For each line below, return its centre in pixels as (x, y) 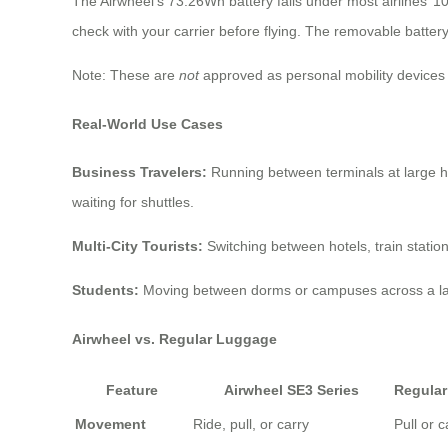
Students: (105, 290)
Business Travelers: (139, 172)
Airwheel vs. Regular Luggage (174, 338)
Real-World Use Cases (147, 123)
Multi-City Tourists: (137, 246)
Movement (110, 424)
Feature (132, 390)
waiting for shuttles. (133, 202)
